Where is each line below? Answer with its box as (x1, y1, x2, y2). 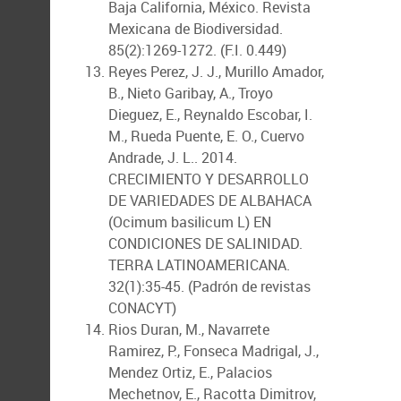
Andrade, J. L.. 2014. (108, 148, 237, 167)
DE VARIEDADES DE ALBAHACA (108, 191, 311, 210)
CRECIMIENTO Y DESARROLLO (108, 169, 309, 189)
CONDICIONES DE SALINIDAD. (108, 234, 303, 253)
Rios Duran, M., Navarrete (108, 320, 269, 339)
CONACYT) (108, 298, 176, 318)
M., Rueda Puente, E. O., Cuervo (108, 126, 304, 146)
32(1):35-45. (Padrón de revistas (108, 277, 311, 296)
